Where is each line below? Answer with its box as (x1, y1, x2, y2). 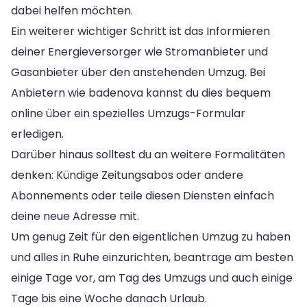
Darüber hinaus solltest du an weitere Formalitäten (11, 146, 285, 162)
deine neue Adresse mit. (11, 208, 139, 224)
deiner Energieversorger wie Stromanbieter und (11, 43, 268, 60)
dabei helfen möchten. (11, 2, 133, 19)
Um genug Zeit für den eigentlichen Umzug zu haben (11, 228, 291, 245)
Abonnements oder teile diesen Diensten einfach (11, 187, 274, 204)
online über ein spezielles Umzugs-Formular (11, 105, 245, 121)
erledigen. (11, 125, 64, 142)
